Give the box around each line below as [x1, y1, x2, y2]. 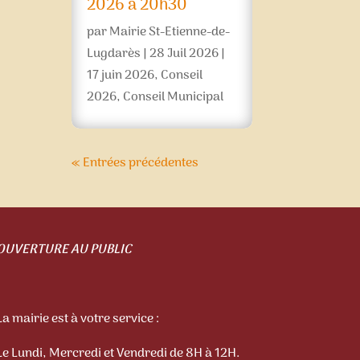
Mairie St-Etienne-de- [109, 22, 231, 43]
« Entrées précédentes [72, 153, 199, 174]
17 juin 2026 [87, 65, 155, 87]
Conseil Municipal [123, 87, 224, 108]
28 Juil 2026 [149, 43, 219, 65]
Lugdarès [87, 43, 141, 65]
